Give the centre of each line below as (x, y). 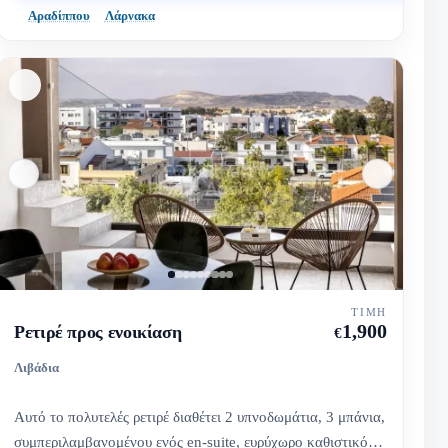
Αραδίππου (59, 16)
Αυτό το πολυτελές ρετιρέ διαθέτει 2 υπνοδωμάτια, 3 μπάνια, (200, 417)
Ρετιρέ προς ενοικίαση (98, 332)
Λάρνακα (129, 16)
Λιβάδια (37, 367)
